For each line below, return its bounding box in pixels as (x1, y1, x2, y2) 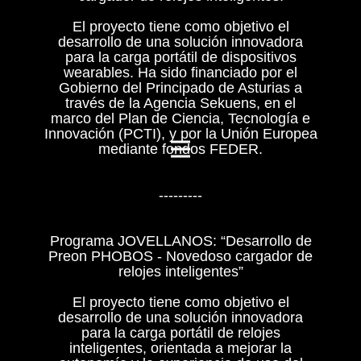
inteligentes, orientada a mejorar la (69, 340, 292, 356)
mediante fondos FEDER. (98, 141, 263, 157)
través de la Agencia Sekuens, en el (65, 95, 296, 111)
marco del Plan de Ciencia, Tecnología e (51, 110, 310, 127)
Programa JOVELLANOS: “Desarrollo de (49, 233, 312, 249)
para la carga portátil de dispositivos (64, 49, 297, 65)
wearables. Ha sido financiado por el (64, 64, 297, 81)
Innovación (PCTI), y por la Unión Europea (44, 126, 317, 142)
